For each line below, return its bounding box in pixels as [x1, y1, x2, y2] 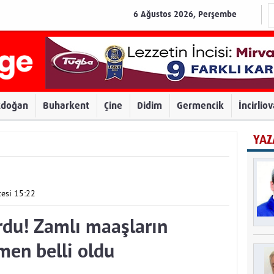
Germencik [177, 100, 224, 111]
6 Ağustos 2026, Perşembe [133, 9, 237, 20]
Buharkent [43, 100, 89, 111]
